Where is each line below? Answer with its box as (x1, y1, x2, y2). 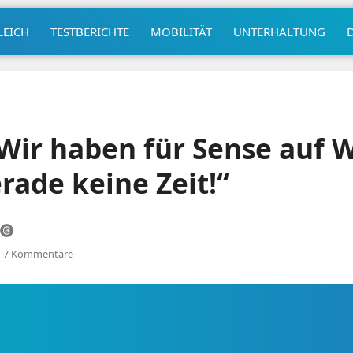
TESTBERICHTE (50, 23, 129, 39)
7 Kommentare (2, 247, 73, 261)
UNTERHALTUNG (232, 23, 325, 39)
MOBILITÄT (150, 23, 212, 39)
